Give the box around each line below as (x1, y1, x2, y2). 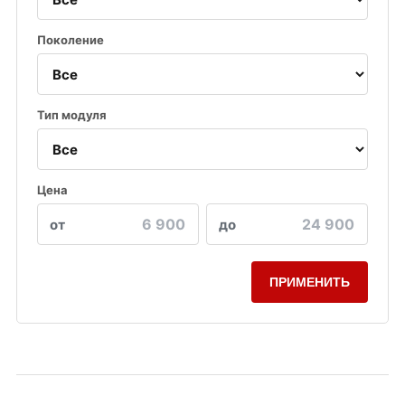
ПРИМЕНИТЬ (269, 275, 350, 290)
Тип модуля (37, 108, 107, 123)
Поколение (37, 33, 104, 48)
